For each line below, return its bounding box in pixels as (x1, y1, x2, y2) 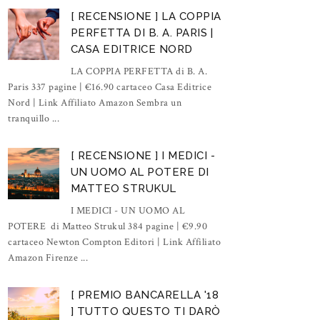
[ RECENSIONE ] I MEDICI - (70, 149, 216, 162)
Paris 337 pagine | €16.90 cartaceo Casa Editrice (8, 80, 211, 94)
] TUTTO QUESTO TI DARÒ (70, 304, 221, 318)
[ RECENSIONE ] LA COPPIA (70, 9, 221, 23)
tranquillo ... (8, 111, 59, 125)
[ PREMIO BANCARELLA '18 (70, 288, 219, 301)
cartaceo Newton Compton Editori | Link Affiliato (8, 235, 221, 249)
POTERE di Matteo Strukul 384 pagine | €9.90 (8, 219, 207, 233)
